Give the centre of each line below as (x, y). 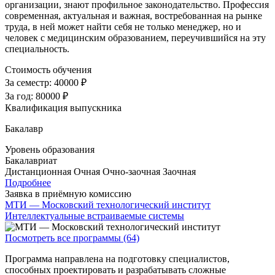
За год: (20, 96)
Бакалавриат (31, 161)
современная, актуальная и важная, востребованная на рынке (134, 16)
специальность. (37, 49)
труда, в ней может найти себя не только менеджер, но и (123, 27)
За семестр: (29, 83)
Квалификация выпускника (63, 108)
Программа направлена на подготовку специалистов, (117, 259)
